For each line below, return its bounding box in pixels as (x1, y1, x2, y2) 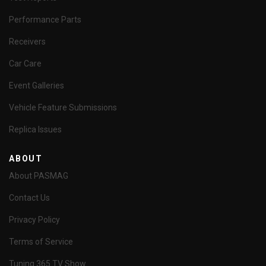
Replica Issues (9, 125, 62, 134)
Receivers (9, 37, 46, 46)
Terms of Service (9, 237, 73, 246)
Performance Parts (9, 15, 81, 24)
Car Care (9, 59, 42, 68)
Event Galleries (9, 81, 64, 90)
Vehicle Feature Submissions (9, 103, 117, 112)
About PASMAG (9, 171, 68, 180)
